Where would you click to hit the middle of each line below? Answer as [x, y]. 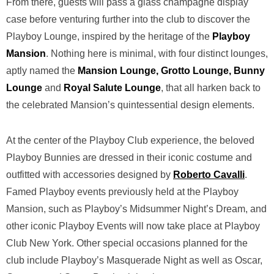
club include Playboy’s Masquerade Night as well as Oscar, [134, 261]
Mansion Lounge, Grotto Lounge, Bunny [171, 71]
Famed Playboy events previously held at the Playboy [122, 192]
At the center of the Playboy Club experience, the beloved [130, 141]
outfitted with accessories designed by [90, 175]
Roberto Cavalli [209, 175]
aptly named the [42, 71]
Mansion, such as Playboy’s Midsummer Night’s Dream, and [136, 209]
